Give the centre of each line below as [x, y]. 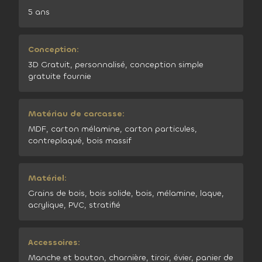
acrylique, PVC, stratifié [74, 205]
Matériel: [47, 178]
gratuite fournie [60, 76]
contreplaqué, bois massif [80, 141]
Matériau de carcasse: [76, 114]
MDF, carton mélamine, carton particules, [113, 129]
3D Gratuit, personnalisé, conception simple [116, 65]
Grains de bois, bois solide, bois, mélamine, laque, [126, 193]
